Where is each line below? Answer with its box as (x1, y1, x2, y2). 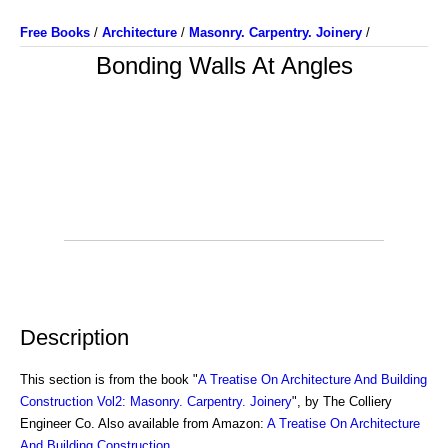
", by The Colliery (292, 393, 392, 409)
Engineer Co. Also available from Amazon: (20, 415, 267, 431)
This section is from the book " (20, 371, 198, 387)
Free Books (20, 25, 90, 40)
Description (20, 324, 129, 350)
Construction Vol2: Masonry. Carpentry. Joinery (20, 393, 292, 409)
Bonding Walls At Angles (95, 52, 353, 79)
